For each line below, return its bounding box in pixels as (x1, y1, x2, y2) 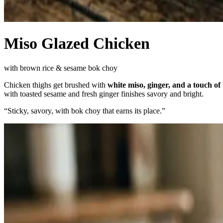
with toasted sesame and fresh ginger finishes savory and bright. (4, 89, 204, 98)
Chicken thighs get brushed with (4, 80, 108, 89)
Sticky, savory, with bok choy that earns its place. (7, 106, 162, 115)
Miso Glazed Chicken (4, 34, 150, 53)
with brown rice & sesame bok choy (4, 63, 117, 72)
